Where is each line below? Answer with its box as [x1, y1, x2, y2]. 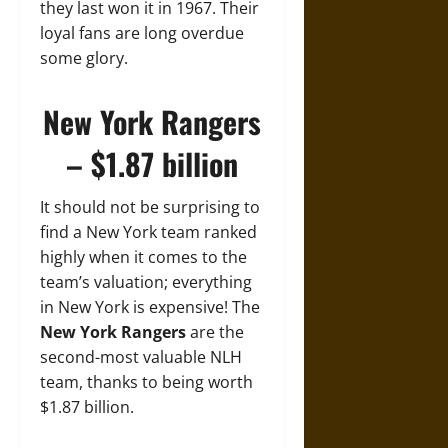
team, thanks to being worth [40, 371, 253, 393]
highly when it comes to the [40, 246, 247, 268]
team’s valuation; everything [40, 271, 252, 293]
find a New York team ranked [40, 221, 257, 243]
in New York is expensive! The [40, 296, 260, 318]
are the [186, 321, 244, 343]
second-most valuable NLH [40, 346, 242, 368]
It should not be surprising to [40, 196, 260, 218]
